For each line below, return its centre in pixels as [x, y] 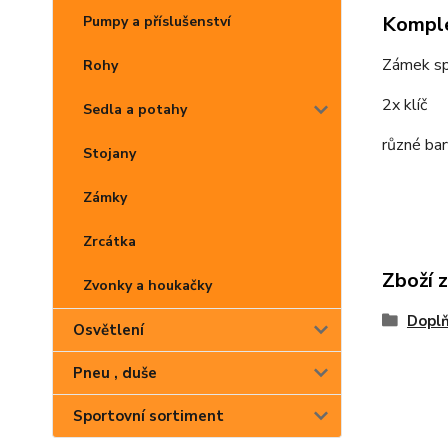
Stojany [109, 153]
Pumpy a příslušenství [157, 21]
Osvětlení [108, 330]
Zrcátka [109, 241]
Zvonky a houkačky [147, 285]
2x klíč [404, 105]
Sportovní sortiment [148, 416]
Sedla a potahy [135, 109]
